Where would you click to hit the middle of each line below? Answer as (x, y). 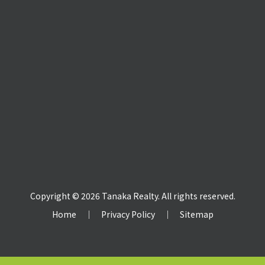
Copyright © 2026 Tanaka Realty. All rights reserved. (132, 196)
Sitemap (196, 214)
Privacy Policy (128, 214)
